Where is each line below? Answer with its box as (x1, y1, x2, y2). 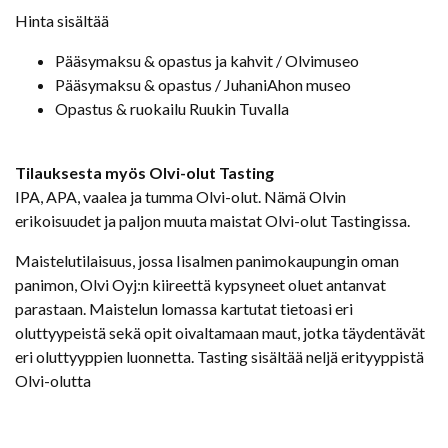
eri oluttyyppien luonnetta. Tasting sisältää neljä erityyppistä (15, 346, 424, 366)
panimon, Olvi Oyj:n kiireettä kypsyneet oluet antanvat (15, 274, 386, 294)
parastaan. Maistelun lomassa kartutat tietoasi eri (15, 298, 353, 318)
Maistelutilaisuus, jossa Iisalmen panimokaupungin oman (15, 250, 399, 270)
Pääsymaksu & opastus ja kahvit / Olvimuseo (55, 50, 359, 70)
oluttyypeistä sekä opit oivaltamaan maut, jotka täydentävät (15, 322, 425, 342)
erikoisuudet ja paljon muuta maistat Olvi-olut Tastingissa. (15, 210, 413, 230)
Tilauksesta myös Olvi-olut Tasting (15, 162, 277, 182)
